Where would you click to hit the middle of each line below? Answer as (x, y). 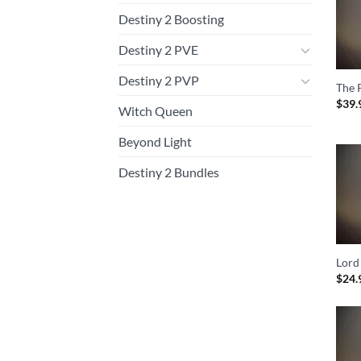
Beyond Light (155, 142)
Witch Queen (156, 111)
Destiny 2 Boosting (171, 19)
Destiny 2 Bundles (169, 172)
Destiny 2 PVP (159, 81)
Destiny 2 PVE (158, 50)
